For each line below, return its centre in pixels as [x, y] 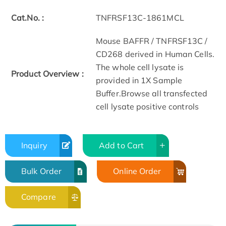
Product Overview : [47, 74]
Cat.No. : [27, 18]
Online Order [137, 171]
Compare [39, 197]
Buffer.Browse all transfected [152, 94]
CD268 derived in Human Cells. [155, 54]
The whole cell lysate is [140, 67]
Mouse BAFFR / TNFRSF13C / [152, 41]
